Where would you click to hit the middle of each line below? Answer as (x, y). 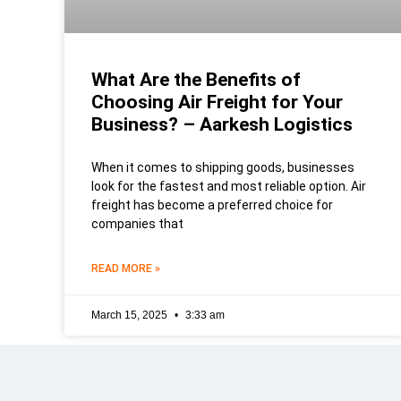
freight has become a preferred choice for (212, 205)
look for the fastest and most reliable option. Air (229, 186)
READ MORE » (126, 268)
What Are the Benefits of (196, 79)
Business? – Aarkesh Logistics (224, 124)
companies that (137, 223)
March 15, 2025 (131, 315)
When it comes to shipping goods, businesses (223, 167)
